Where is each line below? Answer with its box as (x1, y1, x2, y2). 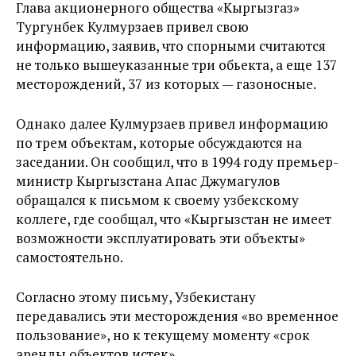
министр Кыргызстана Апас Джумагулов (16, 172, 280, 190)
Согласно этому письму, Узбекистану (16, 288, 256, 306)
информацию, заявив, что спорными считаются (16, 37, 326, 55)
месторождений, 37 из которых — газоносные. (16, 75, 316, 93)
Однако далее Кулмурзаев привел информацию (16, 114, 328, 133)
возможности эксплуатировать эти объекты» (16, 229, 305, 247)
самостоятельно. (16, 248, 123, 266)
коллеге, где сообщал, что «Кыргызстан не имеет (16, 210, 331, 228)
